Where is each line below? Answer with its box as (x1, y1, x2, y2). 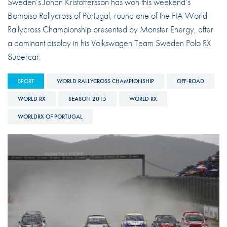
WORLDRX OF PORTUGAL (17, 112, 83, 121)
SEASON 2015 (68, 94, 106, 103)
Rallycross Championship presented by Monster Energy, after (7, 23, 213, 35)
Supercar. (7, 50, 41, 62)
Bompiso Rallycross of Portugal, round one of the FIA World (7, 9, 207, 21)
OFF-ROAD (176, 77, 204, 85)
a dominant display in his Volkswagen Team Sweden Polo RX (7, 36, 211, 49)
